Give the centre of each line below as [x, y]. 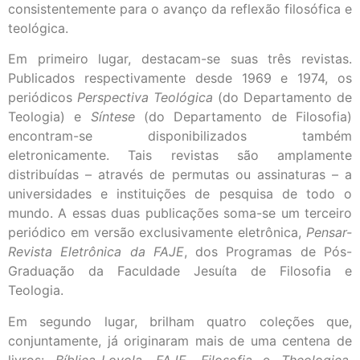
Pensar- [329, 233]
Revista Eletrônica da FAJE [96, 252]
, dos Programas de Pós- [268, 252]
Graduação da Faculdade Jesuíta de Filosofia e [180, 271]
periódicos [43, 98]
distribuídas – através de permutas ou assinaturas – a [180, 175]
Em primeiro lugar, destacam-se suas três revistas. [180, 59]
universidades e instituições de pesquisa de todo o [180, 194]
